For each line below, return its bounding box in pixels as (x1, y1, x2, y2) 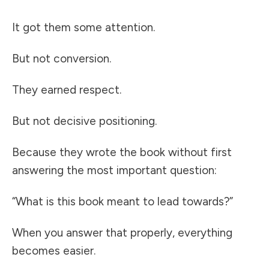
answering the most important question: (12, 163, 217, 178)
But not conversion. (12, 52, 111, 66)
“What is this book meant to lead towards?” (12, 195, 233, 209)
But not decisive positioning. (12, 114, 157, 128)
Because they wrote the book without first (12, 145, 232, 160)
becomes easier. (12, 244, 95, 258)
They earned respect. (12, 83, 121, 97)
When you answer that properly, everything (12, 226, 232, 240)
